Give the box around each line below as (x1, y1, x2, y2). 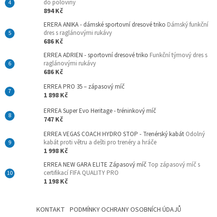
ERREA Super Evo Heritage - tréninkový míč (44, 106, 156, 115)
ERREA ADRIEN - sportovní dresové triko (44, 50, 150, 60)
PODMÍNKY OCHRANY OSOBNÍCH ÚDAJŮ (69, 204, 181, 215)
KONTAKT (36, 204, 65, 215)
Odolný (186, 129, 205, 139)
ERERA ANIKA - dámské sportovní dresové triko (44, 20, 167, 29)
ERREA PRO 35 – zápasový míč (44, 82, 124, 91)
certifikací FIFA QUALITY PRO (44, 168, 119, 177)
